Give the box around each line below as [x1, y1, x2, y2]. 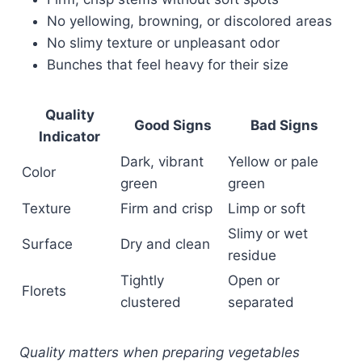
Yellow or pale [228, 153, 318, 170]
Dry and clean [120, 235, 210, 252]
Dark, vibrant [120, 153, 204, 170]
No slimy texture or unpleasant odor [47, 34, 280, 51]
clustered [120, 293, 181, 310]
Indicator [39, 128, 100, 145]
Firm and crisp [120, 200, 213, 217]
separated [228, 293, 294, 310]
